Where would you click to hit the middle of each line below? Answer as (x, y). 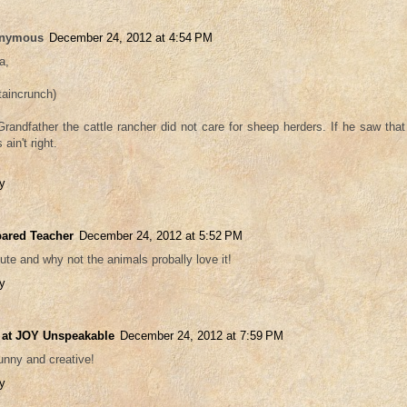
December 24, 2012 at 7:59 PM (202, 336)
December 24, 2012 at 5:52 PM (161, 236)
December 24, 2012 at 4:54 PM (131, 38)
